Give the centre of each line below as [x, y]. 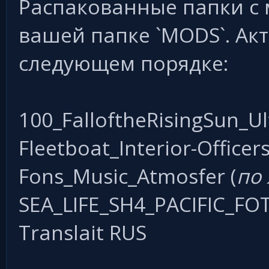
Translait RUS [83, 232]
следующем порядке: [123, 63]
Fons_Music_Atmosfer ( [128, 176]
